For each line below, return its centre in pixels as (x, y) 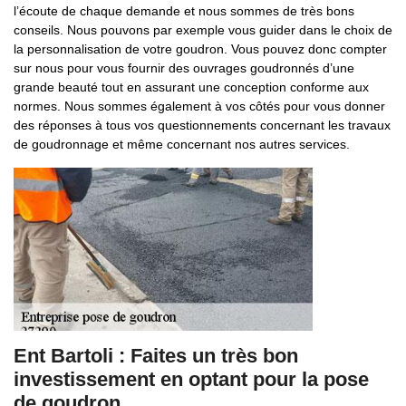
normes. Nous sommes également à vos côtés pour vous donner (199, 106)
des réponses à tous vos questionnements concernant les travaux (202, 125)
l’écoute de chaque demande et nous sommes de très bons (184, 11)
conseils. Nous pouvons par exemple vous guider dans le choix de (203, 30)
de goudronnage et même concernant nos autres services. (182, 144)
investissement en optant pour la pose (191, 379)
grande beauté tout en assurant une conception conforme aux (191, 87)
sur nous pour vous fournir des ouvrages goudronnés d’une (184, 68)
